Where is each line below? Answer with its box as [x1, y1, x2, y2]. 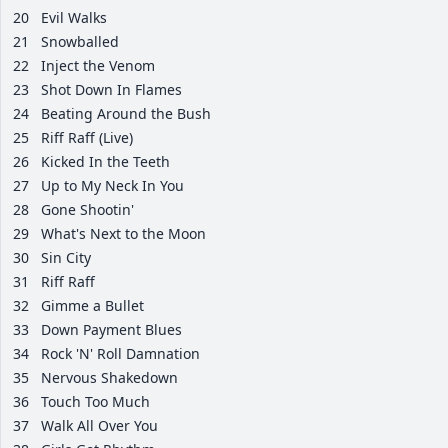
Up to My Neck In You [41, 176, 184, 196]
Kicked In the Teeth [41, 152, 170, 172]
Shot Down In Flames [41, 80, 182, 100]
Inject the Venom [41, 56, 155, 76]
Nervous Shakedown [41, 368, 178, 388]
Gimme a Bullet [41, 296, 144, 316]
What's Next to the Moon [41, 224, 206, 244]
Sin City [41, 248, 91, 268]
